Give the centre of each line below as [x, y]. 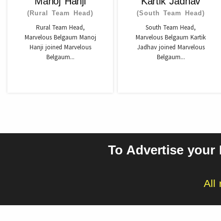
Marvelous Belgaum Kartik [171, 37]
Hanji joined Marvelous [60, 47]
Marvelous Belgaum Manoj [60, 37]
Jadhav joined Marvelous [171, 47]
